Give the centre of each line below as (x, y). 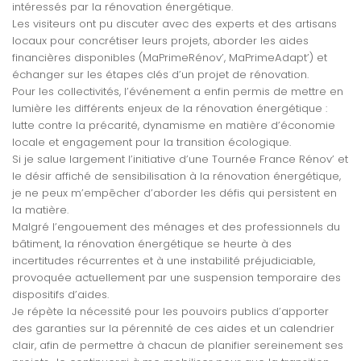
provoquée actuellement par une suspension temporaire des (176, 278)
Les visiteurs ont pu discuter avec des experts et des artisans (174, 24)
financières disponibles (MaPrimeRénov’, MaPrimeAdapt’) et (170, 58)
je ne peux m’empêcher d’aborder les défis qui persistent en (174, 193)
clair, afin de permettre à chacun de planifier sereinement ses (178, 346)
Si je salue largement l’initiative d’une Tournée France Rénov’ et (180, 160)
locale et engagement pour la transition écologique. (151, 143)
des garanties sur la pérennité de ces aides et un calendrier (173, 329)
